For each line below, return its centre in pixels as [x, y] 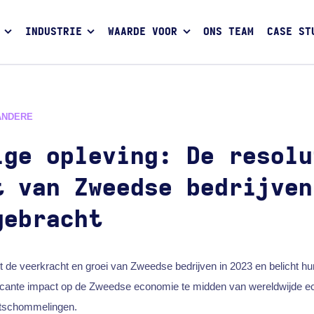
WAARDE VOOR [143, 32]
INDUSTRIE [53, 32]
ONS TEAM [229, 32]
